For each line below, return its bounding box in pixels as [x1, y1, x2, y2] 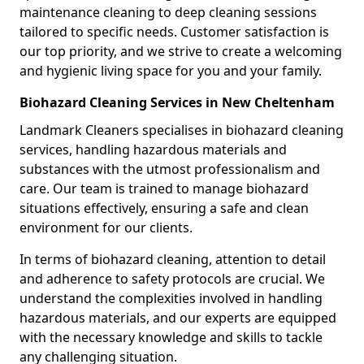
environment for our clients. [19, 218, 193, 236]
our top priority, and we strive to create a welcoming [19, 41, 342, 60]
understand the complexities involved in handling [19, 288, 323, 307]
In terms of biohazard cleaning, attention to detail [19, 249, 326, 268]
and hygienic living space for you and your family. [19, 61, 322, 80]
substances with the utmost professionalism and [19, 159, 320, 178]
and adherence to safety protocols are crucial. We [19, 269, 325, 288]
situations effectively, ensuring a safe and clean [19, 198, 309, 217]
